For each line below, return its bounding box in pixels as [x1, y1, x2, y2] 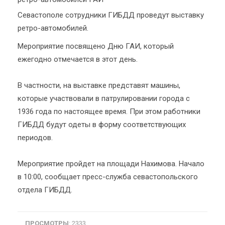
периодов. [18, 133, 53, 142]
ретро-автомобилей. [18, 24, 88, 33]
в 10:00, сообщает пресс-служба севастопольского [18, 172, 198, 181]
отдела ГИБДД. [18, 185, 72, 194]
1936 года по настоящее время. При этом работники [18, 107, 200, 116]
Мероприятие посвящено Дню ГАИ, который [18, 42, 174, 51]
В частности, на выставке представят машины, [18, 81, 180, 90]
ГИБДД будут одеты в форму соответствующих [18, 120, 186, 129]
